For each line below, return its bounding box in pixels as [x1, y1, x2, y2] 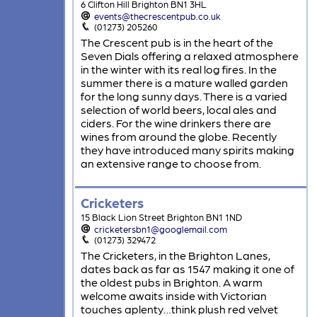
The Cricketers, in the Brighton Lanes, [80, 248, 270, 263]
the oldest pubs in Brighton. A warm [80, 275, 263, 289]
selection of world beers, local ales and [80, 103, 277, 117]
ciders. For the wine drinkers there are [80, 116, 271, 130]
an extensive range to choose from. [80, 156, 261, 171]
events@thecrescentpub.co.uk [94, 11, 221, 22]
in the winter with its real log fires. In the [80, 62, 277, 76]
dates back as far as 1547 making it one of [80, 262, 294, 276]
